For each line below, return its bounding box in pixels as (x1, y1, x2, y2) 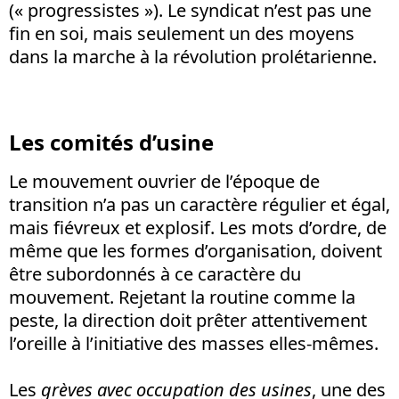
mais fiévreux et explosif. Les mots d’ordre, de (9, 215, 387, 240)
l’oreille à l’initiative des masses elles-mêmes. (9, 330, 379, 355)
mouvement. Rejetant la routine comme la (9, 284, 355, 309)
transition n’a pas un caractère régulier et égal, (9, 191, 390, 216)
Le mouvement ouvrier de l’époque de (9, 168, 320, 193)
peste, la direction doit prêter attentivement (9, 307, 367, 332)
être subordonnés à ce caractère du (9, 261, 301, 286)
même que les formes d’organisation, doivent (9, 238, 382, 263)
